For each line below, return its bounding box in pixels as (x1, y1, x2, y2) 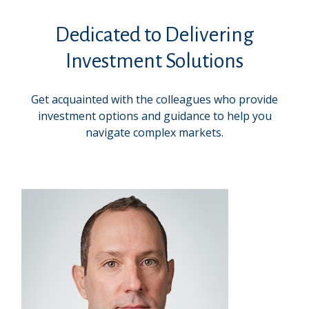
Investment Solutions (66, 50, 243, 72)
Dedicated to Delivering (54, 23, 255, 46)
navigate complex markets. (86, 125, 223, 140)
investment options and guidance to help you (37, 108, 272, 123)
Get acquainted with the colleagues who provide (31, 92, 278, 107)
